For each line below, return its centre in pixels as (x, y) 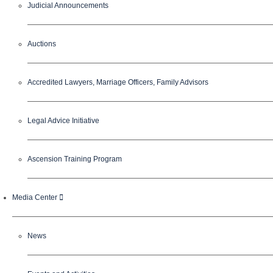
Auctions (42, 44)
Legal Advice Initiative (63, 121)
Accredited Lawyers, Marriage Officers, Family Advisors (118, 82)
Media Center (36, 197)
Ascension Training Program (75, 159)
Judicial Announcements (68, 5)
